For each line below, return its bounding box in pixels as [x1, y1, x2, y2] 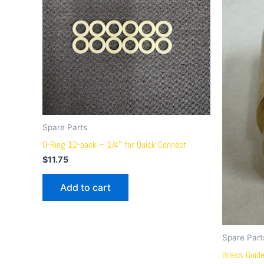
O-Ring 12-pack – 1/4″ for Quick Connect [42, 138, 187, 151]
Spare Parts [42, 123, 87, 133]
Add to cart [60, 181, 111, 194]
